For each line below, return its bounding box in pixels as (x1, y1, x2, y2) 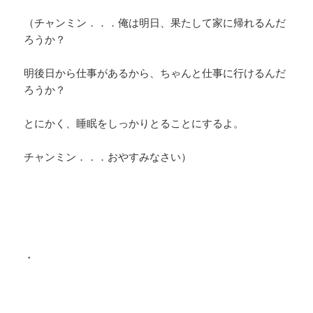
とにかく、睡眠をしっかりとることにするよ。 (24, 116, 245, 131)
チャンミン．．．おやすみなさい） (24, 150, 192, 164)
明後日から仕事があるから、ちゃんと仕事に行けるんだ (24, 66, 286, 80)
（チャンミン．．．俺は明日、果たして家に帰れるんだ (24, 15, 286, 30)
